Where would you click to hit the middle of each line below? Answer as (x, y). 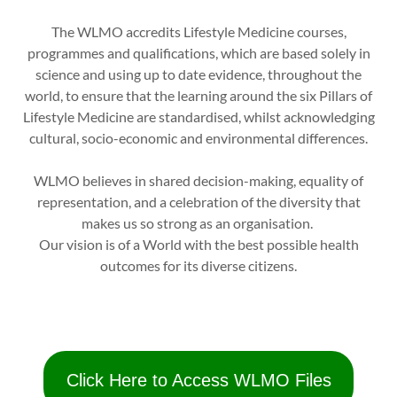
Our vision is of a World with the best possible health (198, 244)
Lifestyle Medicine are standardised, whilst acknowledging (198, 117)
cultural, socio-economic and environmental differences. (198, 138)
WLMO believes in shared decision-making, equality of (198, 180)
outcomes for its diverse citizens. (198, 265)
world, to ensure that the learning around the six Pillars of (198, 95)
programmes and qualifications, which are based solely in (198, 53)
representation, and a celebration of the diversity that (198, 202)
